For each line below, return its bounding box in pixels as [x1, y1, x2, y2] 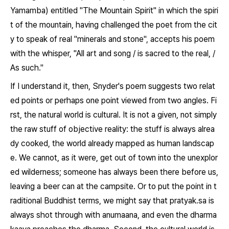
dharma [190, 210, 217, 220]
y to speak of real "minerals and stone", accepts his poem [10, 34, 215, 44]
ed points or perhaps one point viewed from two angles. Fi [10, 96, 217, 105]
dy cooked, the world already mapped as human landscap [10, 139, 214, 148]
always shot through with [10, 210, 102, 220]
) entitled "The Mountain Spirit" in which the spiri [45, 6, 218, 15]
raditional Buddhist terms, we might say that [10, 196, 170, 205]
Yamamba [10, 6, 45, 15]
